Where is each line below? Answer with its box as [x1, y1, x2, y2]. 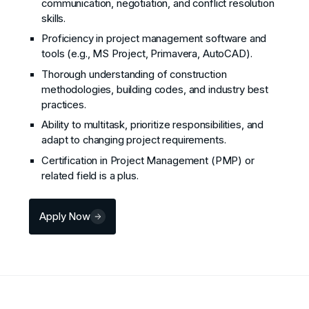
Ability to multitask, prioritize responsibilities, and [41, 119, 264, 132]
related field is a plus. [41, 169, 139, 182]
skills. [41, 12, 66, 25]
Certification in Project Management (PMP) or [41, 154, 255, 167]
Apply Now [39, 210, 90, 223]
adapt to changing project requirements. [41, 134, 226, 147]
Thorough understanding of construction [41, 68, 227, 81]
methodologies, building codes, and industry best [41, 83, 269, 96]
